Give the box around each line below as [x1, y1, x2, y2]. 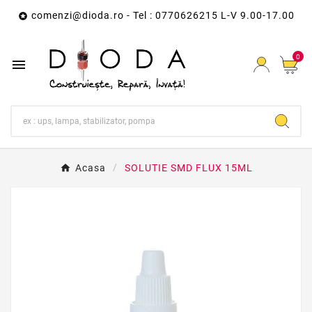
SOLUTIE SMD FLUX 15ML [124, 162, 253, 174]
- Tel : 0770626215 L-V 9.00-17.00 [123, 10, 295, 21]
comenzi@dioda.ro [31, 10, 124, 21]
